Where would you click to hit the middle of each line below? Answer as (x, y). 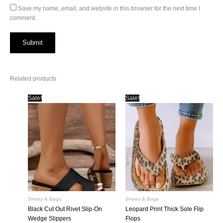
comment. (23, 18)
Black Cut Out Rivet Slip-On (65, 209)
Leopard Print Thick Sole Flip (164, 209)
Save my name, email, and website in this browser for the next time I (109, 8)
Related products (33, 79)
